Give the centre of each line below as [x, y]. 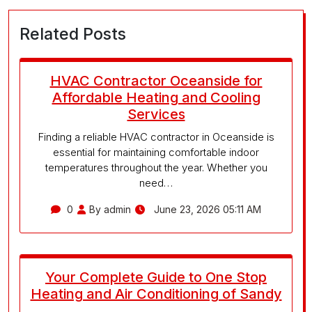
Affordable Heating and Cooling [156, 97]
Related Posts [73, 33]
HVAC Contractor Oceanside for [156, 80]
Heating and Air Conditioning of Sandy [156, 294]
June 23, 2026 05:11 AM [206, 209]
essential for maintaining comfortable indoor [156, 152]
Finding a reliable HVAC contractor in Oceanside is [156, 136]
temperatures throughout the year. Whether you [156, 167]
